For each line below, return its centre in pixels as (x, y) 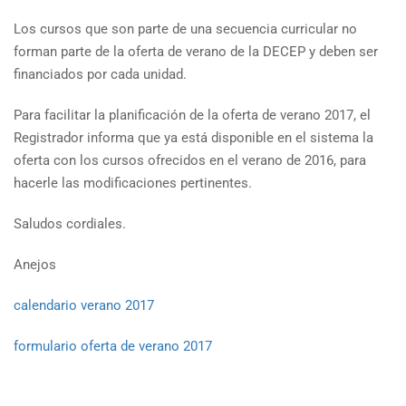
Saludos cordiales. (70, 224)
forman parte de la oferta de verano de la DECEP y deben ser (196, 52)
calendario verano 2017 (84, 305)
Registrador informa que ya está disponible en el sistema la (193, 138)
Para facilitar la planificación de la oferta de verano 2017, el (192, 115)
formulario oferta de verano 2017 (113, 346)
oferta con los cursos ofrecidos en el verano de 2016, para (190, 160)
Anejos (35, 265)
